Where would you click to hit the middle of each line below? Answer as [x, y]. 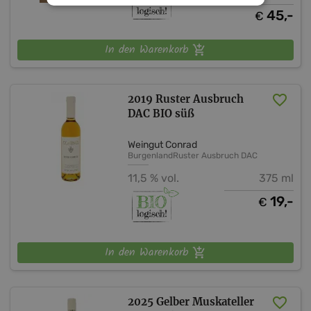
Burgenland [151, 155]
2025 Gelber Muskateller [191, 302]
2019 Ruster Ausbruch [186, 99]
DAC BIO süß [161, 113]
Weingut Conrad [163, 144]
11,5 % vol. [154, 178]
